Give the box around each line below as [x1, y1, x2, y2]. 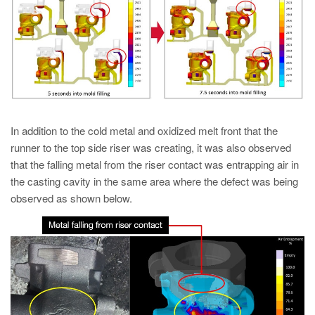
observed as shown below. [11, 191, 132, 206]
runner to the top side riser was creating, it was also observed [11, 140, 291, 155]
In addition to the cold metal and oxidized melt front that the [11, 123, 278, 139]
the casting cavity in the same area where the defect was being [11, 174, 298, 189]
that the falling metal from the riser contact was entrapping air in [11, 157, 299, 172]
